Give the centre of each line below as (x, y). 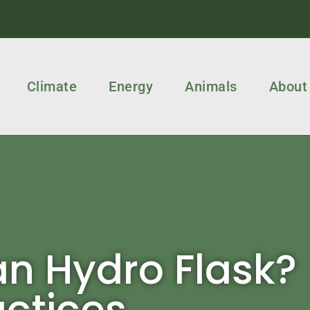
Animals (211, 86)
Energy (131, 86)
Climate (52, 86)
